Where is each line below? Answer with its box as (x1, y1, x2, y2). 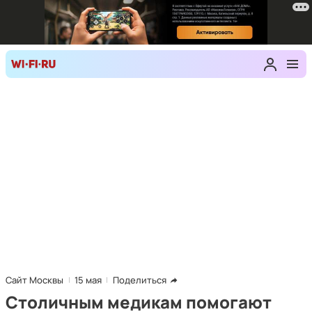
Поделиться (113, 274, 166, 286)
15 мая (75, 274, 102, 286)
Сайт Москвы (6, 274, 63, 286)
